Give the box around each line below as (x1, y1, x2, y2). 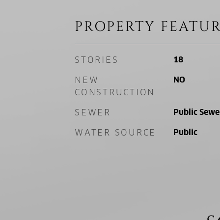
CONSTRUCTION (75, 87, 155, 98)
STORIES (75, 55, 119, 65)
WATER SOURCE (75, 127, 156, 138)
